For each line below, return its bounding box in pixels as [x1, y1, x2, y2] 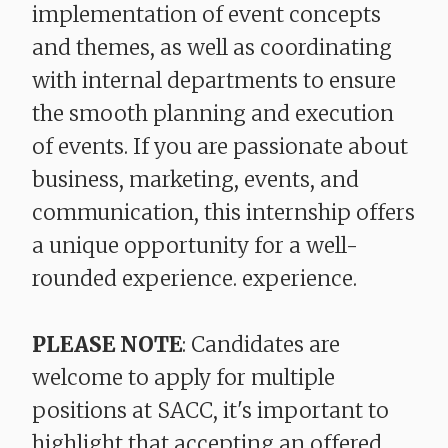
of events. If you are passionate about [32, 133, 408, 161]
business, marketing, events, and [32, 166, 359, 194]
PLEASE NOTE [32, 331, 182, 359]
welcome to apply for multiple [32, 364, 335, 392]
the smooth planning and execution [32, 100, 394, 128]
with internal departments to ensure [32, 67, 396, 95]
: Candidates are [182, 331, 340, 359]
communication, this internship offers [32, 199, 415, 227]
